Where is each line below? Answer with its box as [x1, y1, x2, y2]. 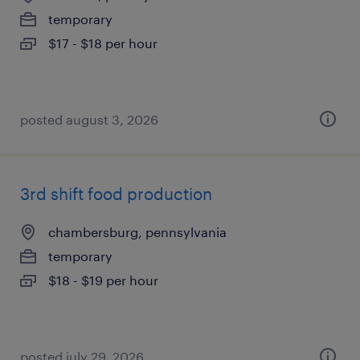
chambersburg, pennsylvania [48, 224, 227, 239]
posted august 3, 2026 [20, 112, 158, 127]
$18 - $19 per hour [48, 272, 158, 288]
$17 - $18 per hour [48, 35, 157, 51]
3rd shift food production [20, 184, 212, 203]
